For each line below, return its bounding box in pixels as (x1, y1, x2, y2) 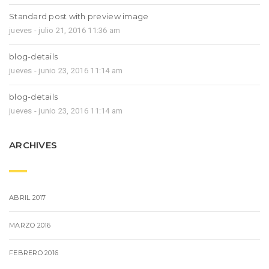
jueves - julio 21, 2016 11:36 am (9, 26, 121, 35)
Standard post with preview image (9, 11, 149, 22)
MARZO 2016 (9, 220, 51, 229)
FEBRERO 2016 (9, 248, 59, 257)
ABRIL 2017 (9, 193, 46, 202)
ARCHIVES (9, 139, 58, 151)
